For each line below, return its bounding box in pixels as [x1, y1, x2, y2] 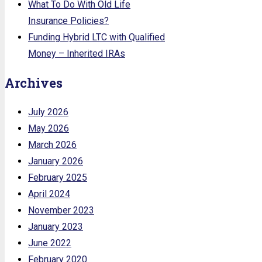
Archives [5, 74, 63, 91]
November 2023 [28, 204, 94, 216]
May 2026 [28, 122, 69, 134]
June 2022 [28, 237, 71, 249]
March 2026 [28, 139, 77, 150]
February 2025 [28, 171, 87, 183]
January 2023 [28, 220, 83, 232]
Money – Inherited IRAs [28, 47, 125, 59]
